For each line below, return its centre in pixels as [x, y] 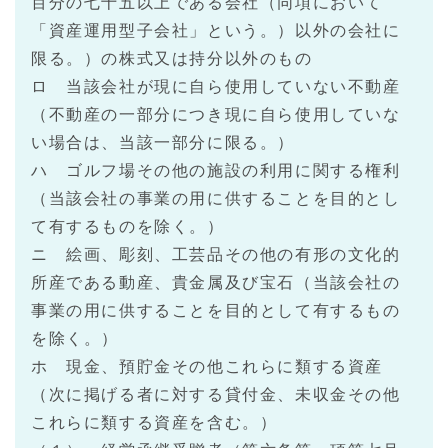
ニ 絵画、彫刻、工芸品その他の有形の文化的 [216, 255]
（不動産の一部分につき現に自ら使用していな [216, 115]
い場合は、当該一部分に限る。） [163, 143]
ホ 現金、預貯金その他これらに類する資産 [207, 367]
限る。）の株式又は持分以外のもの [172, 59]
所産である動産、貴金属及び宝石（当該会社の [216, 283]
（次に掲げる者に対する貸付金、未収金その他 [216, 395]
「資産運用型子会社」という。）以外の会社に [216, 31]
